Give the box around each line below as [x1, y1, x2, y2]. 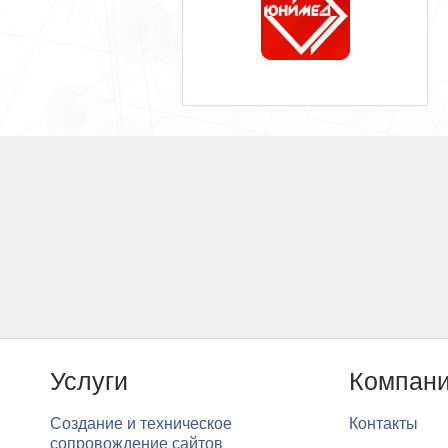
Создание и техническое [50, 415, 232, 432]
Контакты [348, 415, 418, 432]
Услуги [50, 367, 128, 395]
